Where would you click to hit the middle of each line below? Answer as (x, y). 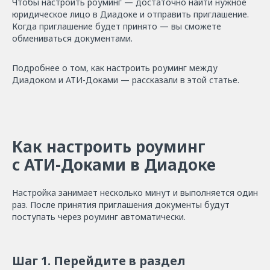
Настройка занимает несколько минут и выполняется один (135, 193)
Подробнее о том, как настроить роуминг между (115, 68)
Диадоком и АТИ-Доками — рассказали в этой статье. (126, 80)
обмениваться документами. (72, 38)
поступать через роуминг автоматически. (99, 217)
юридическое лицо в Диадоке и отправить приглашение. (130, 14)
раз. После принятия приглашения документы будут (121, 205)
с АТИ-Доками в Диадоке (114, 165)
